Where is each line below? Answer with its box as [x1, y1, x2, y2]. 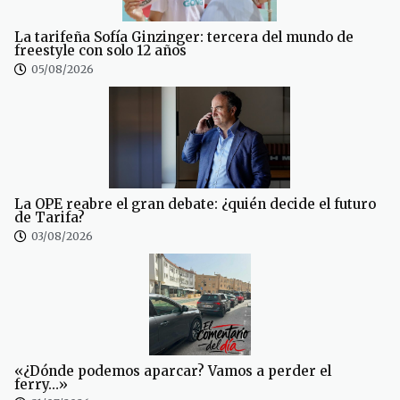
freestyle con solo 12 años [14, 42, 187, 60]
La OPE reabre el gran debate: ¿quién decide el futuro [14, 196, 376, 213]
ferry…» [14, 376, 68, 394]
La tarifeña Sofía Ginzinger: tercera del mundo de [14, 29, 354, 46]
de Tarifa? [14, 209, 85, 227]
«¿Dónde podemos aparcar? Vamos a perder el [14, 362, 331, 380]
